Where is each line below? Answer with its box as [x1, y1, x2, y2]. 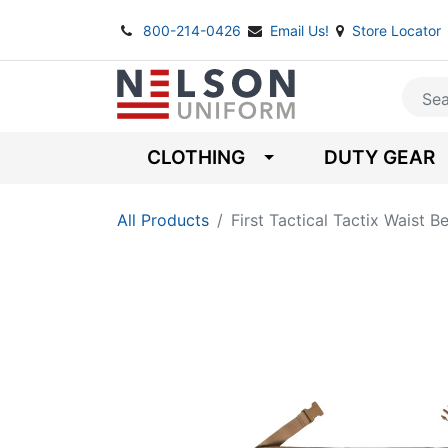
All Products [117, 210, 209, 230]
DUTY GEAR [323, 146, 435, 169]
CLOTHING [147, 146, 245, 169]
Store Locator [352, 22, 441, 39]
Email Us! [270, 22, 333, 39]
